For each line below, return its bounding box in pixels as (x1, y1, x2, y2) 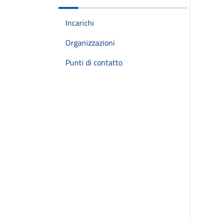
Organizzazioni (65, 37, 115, 49)
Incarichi (65, 17, 94, 29)
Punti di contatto (65, 56, 122, 68)
